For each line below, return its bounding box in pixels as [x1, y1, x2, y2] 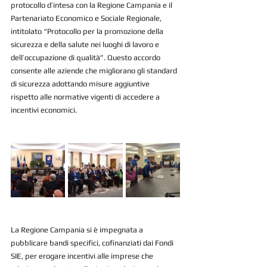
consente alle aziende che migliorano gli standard [11, 66, 179, 76]
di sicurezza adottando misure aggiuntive [11, 79, 151, 89]
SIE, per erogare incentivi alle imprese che [11, 252, 155, 261]
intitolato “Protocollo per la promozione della [11, 27, 165, 36]
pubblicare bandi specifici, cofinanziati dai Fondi [11, 238, 175, 248]
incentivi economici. [11, 105, 77, 115]
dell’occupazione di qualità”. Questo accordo [11, 53, 162, 63]
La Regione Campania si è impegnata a [11, 225, 145, 235]
